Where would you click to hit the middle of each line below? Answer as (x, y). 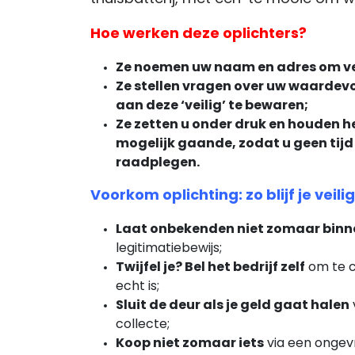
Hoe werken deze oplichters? (198, 34)
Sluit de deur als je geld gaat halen (233, 306)
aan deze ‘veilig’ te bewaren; (212, 106)
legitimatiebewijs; (169, 249)
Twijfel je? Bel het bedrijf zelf (210, 268)
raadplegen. (158, 163)
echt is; (137, 287)
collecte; (143, 325)
